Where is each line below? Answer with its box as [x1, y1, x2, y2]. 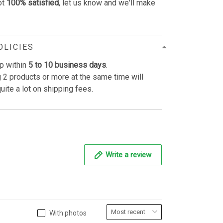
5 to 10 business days [28, 60, 107, 70]
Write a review [106, 150, 151, 159]
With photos [49, 209, 87, 217]
